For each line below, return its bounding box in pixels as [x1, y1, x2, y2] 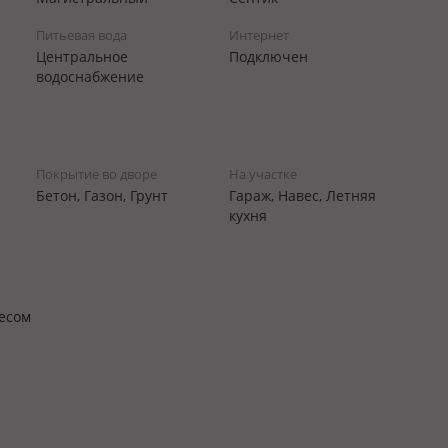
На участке [228, 165, 297, 183]
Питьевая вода [36, 26, 127, 44]
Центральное [36, 47, 128, 66]
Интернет [228, 26, 289, 44]
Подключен [228, 47, 308, 66]
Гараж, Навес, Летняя [228, 186, 376, 205]
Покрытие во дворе [36, 165, 157, 183]
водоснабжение [36, 67, 144, 86]
